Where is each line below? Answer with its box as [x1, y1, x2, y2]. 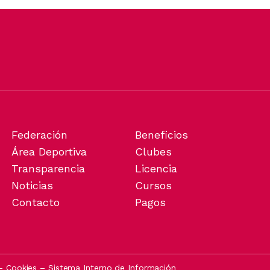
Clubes [134, 145, 172, 158]
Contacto [11, 195, 60, 209]
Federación [11, 128, 68, 141]
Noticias [11, 178, 54, 192]
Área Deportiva [11, 145, 87, 158]
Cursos [134, 178, 172, 192]
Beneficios [134, 128, 188, 141]
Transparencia [11, 162, 86, 175]
